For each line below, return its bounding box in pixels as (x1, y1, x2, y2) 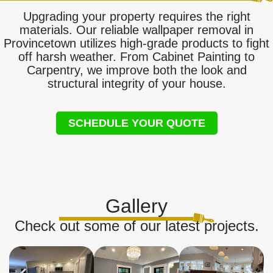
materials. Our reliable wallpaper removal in (19, 23, 253, 37)
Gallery (105, 194, 168, 217)
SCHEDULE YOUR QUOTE (68, 116, 205, 129)
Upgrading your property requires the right (23, 10, 250, 24)
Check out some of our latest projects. (14, 217, 259, 234)
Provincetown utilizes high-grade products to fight (4, 37, 269, 51)
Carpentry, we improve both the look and (26, 63, 247, 77)
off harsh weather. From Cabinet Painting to (18, 50, 255, 64)
